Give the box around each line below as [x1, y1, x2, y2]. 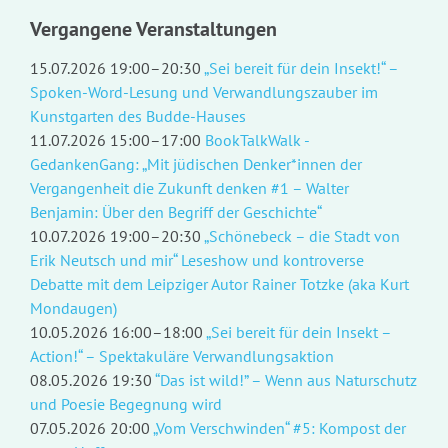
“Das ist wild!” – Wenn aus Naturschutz [154, 369, 417, 390]
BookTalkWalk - [204, 129, 309, 150]
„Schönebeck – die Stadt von [203, 225, 400, 246]
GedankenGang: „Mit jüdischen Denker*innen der [29, 153, 362, 174]
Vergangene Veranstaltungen [29, 15, 277, 42]
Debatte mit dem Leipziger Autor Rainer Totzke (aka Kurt [29, 273, 409, 294]
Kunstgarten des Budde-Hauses [29, 105, 246, 126]
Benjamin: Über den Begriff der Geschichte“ [29, 201, 322, 222]
